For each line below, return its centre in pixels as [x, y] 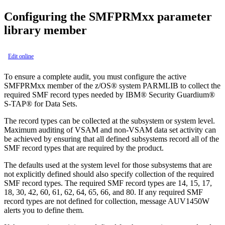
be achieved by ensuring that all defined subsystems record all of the [111, 139]
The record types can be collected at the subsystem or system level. [109, 121]
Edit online [21, 56]
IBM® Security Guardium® [170, 94]
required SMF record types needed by [65, 94]
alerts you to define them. [44, 210]
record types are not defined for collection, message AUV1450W [107, 201]
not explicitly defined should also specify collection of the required [109, 174]
